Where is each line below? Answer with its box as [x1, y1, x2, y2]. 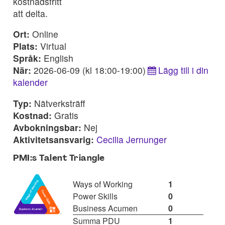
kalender [13, 76, 48, 89]
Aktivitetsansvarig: [13, 133, 96, 146]
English [44, 52, 73, 65]
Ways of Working [72, 178, 133, 190]
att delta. [13, 7, 48, 20]
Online [32, 28, 58, 41]
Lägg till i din [158, 64, 208, 77]
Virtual [40, 40, 66, 53]
